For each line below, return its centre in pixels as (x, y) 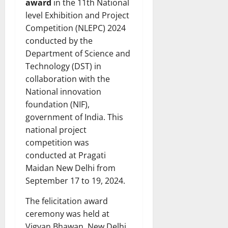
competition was (57, 142)
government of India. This (74, 117)
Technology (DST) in (63, 66)
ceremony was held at (67, 213)
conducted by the (59, 40)
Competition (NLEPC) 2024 (76, 28)
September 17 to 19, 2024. (75, 180)
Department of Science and (78, 53)
